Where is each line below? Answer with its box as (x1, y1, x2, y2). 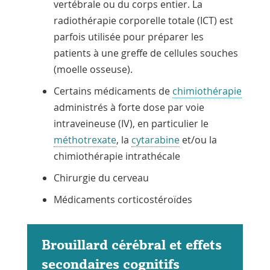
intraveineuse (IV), (53, 116, 137, 130)
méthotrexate (53, 133, 116, 146)
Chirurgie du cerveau (53, 171, 149, 184)
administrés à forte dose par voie (53, 100, 204, 114)
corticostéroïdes (115, 192, 192, 206)
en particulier (137, 116, 201, 130)
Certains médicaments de (53, 84, 172, 98)
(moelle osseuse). (53, 62, 133, 76)
